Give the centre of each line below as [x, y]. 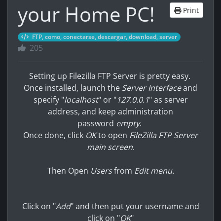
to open [114, 135]
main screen [110, 147]
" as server [168, 100]
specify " [49, 100]
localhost [81, 100]
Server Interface [151, 88]
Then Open [69, 171]
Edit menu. [153, 171]
